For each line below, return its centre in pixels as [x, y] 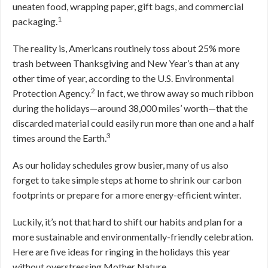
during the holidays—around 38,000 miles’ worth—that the [130, 108]
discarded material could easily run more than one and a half [133, 123]
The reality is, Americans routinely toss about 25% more [126, 48]
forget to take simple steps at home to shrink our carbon [127, 180]
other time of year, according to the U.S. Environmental [123, 78]
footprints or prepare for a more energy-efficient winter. [128, 195]
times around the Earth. [60, 138]
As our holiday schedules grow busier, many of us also [121, 165]
